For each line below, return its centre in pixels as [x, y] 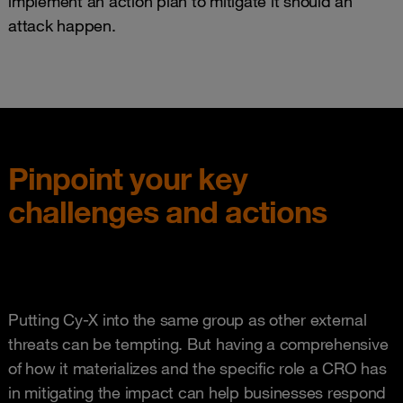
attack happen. [62, 25]
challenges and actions [167, 211]
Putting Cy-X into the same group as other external [188, 319]
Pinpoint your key [128, 178]
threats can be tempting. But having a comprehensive [198, 344]
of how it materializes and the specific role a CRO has [197, 368]
